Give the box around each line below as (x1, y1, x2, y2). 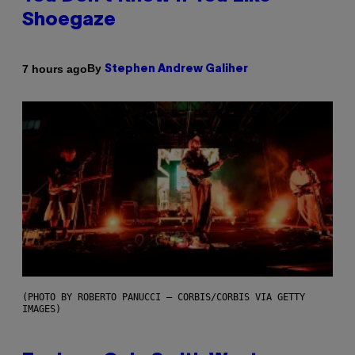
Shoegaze (22, 12, 116, 30)
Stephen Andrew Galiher (105, 64, 248, 75)
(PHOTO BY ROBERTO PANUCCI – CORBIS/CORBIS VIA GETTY (22, 292, 305, 303)
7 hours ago (22, 62, 87, 75)
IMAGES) (22, 303, 61, 315)
